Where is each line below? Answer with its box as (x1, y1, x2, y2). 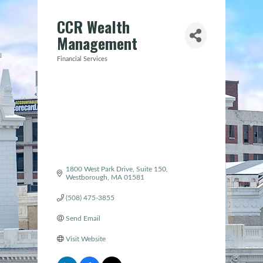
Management (56, 32, 137, 55)
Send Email (65, 214, 100, 222)
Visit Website (65, 235, 106, 242)
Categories (56, 59, 101, 73)
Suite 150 (136, 165, 166, 173)
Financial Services (56, 56, 107, 63)
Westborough (65, 173, 107, 181)
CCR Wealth (56, 15, 130, 39)
